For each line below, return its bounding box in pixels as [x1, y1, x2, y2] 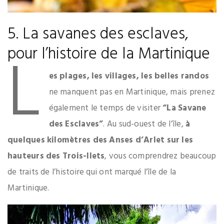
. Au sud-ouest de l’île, [103, 117, 186, 131]
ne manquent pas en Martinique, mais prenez [48, 85, 215, 99]
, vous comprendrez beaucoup [104, 149, 216, 163]
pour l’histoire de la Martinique [7, 41, 210, 67]
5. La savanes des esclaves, [7, 21, 188, 47]
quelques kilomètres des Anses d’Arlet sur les [7, 133, 193, 147]
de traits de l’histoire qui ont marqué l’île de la [7, 165, 176, 179]
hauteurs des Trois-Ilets [7, 149, 105, 163]
